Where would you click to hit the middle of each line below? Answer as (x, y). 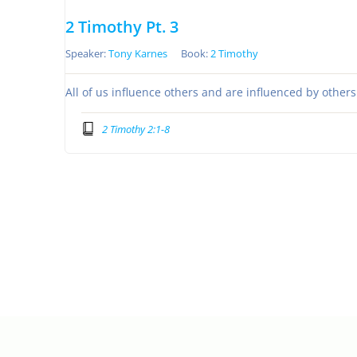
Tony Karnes (138, 53)
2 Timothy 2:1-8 (135, 129)
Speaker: (87, 53)
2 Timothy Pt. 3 (122, 26)
